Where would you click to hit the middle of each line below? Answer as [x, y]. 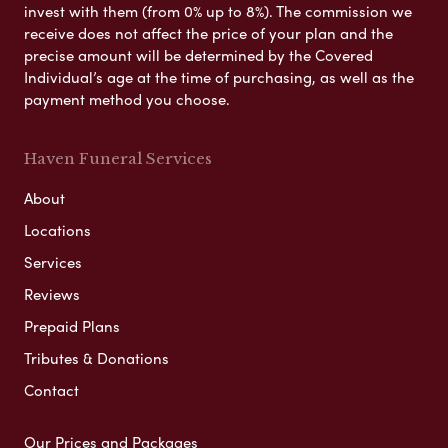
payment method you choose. [127, 99]
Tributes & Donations [96, 358]
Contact [51, 390]
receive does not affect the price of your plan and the [208, 33]
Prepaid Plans [72, 326]
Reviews [52, 294]
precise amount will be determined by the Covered [198, 55]
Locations [57, 230]
